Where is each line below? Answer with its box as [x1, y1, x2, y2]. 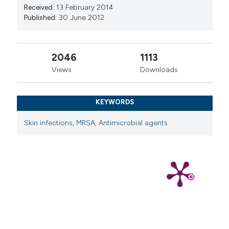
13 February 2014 [56, 3, 113, 12]
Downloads [140, 65, 178, 74]
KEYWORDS [95, 98, 134, 106]
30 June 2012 [59, 13, 105, 22]
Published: [24, 13, 57, 22]
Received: [24, 3, 55, 12]
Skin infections [24, 118, 73, 127]
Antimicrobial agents [99, 118, 168, 127]
